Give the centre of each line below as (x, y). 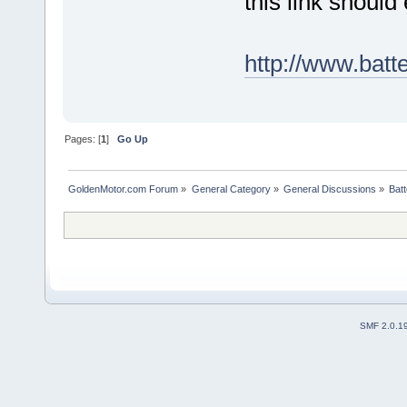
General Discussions (329, 189)
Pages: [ (83, 139)
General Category (231, 189)
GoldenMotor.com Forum (124, 189)
